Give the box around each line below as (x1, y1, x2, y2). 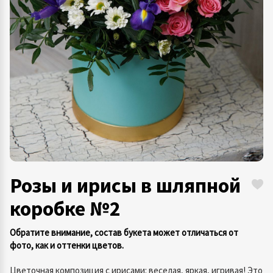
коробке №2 (10, 196, 121, 221)
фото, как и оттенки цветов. (10, 239, 124, 251)
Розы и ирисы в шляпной (10, 172, 241, 198)
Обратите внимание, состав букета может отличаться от (10, 227, 238, 238)
